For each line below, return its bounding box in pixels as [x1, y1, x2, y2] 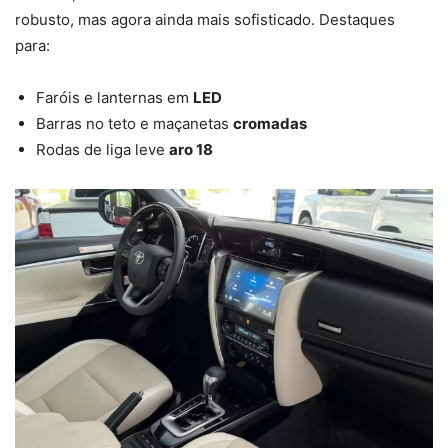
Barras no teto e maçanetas [36, 113, 233, 133]
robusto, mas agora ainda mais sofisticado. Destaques [15, 9, 395, 29]
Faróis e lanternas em [36, 87, 193, 107]
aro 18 [169, 139, 213, 159]
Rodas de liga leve [36, 139, 169, 159]
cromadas [233, 113, 307, 133]
